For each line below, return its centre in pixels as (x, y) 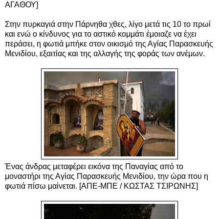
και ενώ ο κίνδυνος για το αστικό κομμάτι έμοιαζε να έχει (101, 34)
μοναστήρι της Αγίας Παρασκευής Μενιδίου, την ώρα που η (107, 176)
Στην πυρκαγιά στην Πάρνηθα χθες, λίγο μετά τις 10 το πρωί (108, 24)
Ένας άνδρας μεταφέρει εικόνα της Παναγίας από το (94, 166)
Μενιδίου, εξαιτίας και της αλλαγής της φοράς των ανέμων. (106, 53)
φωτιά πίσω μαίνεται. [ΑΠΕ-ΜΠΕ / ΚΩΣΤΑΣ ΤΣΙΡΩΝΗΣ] (102, 186)
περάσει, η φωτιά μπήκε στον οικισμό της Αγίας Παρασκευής (109, 44)
